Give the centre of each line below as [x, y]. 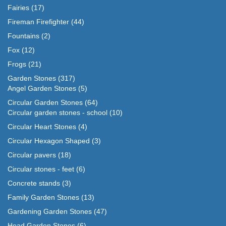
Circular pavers [32, 155]
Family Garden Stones [43, 197]
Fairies [18, 8]
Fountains [23, 36]
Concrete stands [34, 183]
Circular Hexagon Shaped [49, 141]
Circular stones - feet [41, 169]
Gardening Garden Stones [50, 212]
